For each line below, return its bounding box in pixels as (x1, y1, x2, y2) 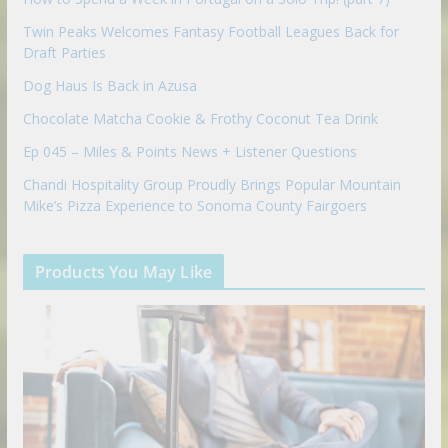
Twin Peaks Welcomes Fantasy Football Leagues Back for (22, 21, 399, 41)
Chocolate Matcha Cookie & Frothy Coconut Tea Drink (22, 108, 378, 128)
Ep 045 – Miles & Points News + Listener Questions (22, 141, 357, 161)
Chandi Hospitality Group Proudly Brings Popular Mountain (22, 174, 401, 194)
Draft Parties (22, 42, 106, 62)
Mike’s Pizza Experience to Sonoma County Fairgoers (22, 195, 367, 215)
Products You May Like (34, 260, 213, 283)
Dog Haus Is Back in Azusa (22, 75, 197, 95)
